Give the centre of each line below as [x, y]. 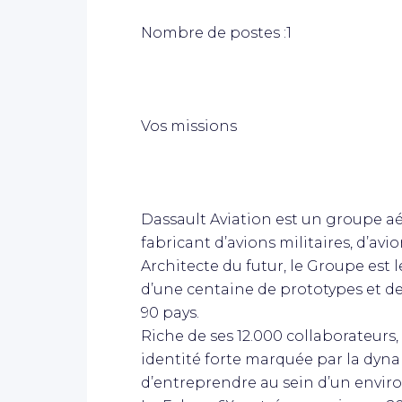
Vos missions [189, 126]
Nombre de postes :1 [216, 32]
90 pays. [170, 312]
